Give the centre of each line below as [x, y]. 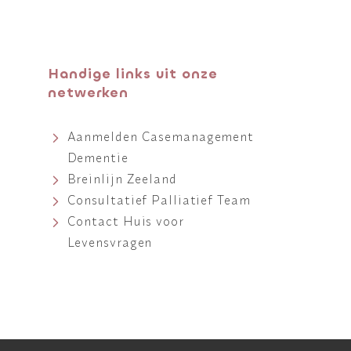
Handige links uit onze [132, 74]
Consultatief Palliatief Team [159, 199]
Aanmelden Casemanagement [161, 136]
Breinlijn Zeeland [122, 178]
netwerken [88, 92]
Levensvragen [110, 242]
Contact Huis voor [125, 221]
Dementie [98, 157]
